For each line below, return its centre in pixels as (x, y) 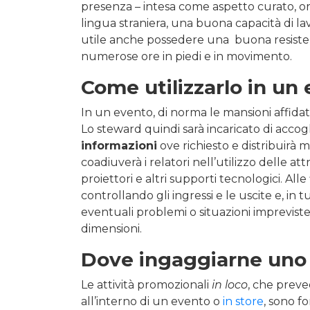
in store (243, 301)
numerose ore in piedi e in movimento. (186, 56)
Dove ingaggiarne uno (194, 259)
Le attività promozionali (146, 284)
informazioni (119, 145)
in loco (230, 284)
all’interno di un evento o (152, 301)
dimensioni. (111, 228)
